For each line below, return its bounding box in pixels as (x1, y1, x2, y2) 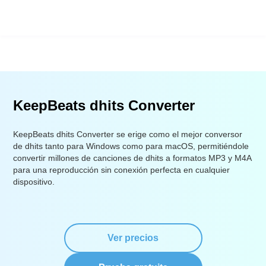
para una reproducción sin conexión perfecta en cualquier (13, 165, 230, 175)
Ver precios (107, 232, 159, 243)
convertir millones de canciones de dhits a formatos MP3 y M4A (13, 153, 252, 163)
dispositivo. (13, 177, 55, 186)
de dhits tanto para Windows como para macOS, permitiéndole (13, 141, 249, 151)
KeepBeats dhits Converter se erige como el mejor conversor (13, 129, 243, 139)
